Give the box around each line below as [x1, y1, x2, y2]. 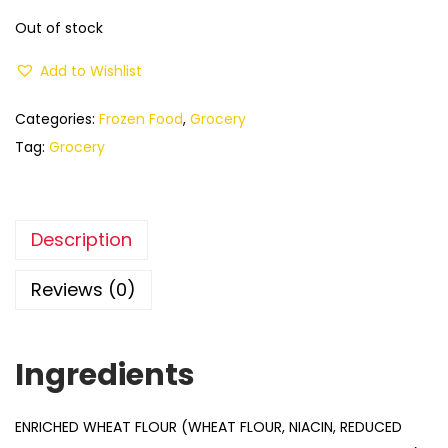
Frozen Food [99, 108, 183, 129]
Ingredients [15, 353, 195, 396]
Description [31, 226, 132, 252]
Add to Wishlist [40, 60, 142, 81]
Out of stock [15, 17, 103, 38]
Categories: [15, 108, 99, 129]
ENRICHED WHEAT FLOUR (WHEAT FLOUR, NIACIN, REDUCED [15, 416, 402, 437]
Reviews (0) [31, 276, 136, 302]
